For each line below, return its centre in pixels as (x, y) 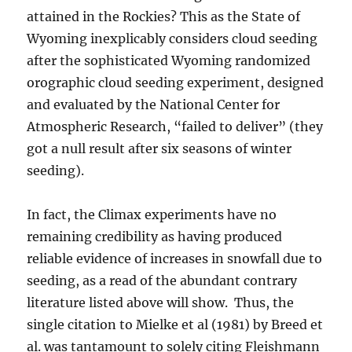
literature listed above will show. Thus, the (161, 302)
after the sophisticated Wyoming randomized (169, 60)
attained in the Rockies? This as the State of (164, 16)
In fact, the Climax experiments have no (152, 214)
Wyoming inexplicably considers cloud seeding (172, 38)
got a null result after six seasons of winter (159, 148)
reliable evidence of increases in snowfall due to (175, 258)
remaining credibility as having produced (155, 236)
